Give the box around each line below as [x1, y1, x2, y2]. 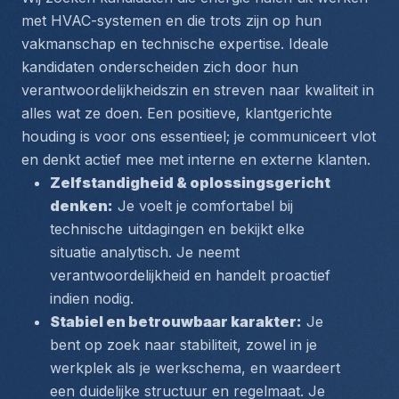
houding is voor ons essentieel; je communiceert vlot [21, 127, 376, 145]
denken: [50, 197, 113, 215]
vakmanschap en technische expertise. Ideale [21, 35, 329, 53]
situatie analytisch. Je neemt [50, 243, 240, 261]
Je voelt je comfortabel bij [113, 197, 293, 215]
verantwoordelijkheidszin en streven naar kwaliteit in [21, 81, 374, 99]
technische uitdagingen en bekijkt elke [50, 220, 305, 238]
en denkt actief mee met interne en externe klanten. [21, 151, 370, 168]
